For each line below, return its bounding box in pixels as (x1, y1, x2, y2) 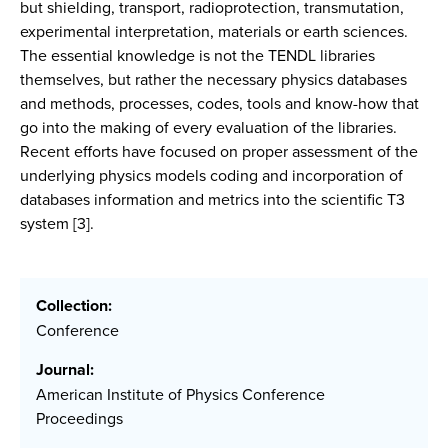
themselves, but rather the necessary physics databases (20, 68, 407, 91)
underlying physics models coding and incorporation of (20, 164, 403, 187)
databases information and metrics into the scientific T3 (20, 188, 405, 211)
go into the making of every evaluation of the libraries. (20, 116, 397, 139)
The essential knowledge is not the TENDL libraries (20, 44, 375, 67)
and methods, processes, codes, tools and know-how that (20, 92, 419, 115)
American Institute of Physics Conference (36, 382, 325, 405)
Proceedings (36, 406, 123, 429)
